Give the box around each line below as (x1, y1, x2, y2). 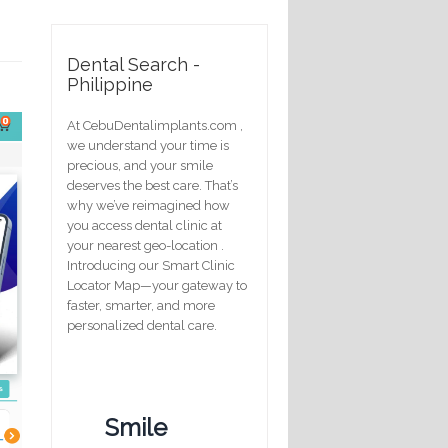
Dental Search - (67, 53, 200, 75)
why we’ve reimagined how (67, 197, 230, 213)
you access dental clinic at (67, 217, 222, 233)
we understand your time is (67, 137, 229, 153)
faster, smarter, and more (67, 297, 215, 313)
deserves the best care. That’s (67, 177, 238, 193)
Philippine (67, 73, 153, 95)
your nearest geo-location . (67, 237, 224, 253)
